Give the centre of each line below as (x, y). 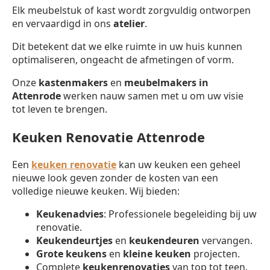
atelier (129, 23)
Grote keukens (71, 253)
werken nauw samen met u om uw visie (152, 96)
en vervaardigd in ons (63, 23)
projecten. (215, 253)
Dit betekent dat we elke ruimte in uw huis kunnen (127, 46)
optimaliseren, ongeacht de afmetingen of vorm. (123, 59)
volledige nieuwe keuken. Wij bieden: (96, 191)
